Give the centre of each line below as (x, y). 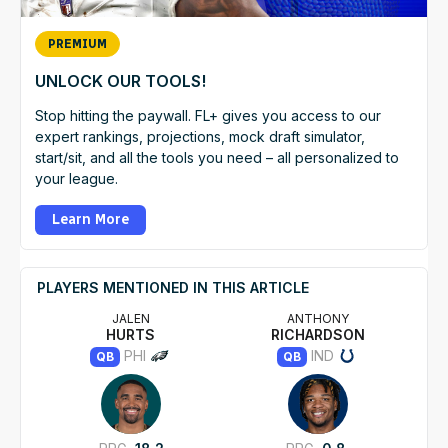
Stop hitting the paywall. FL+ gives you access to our (208, 115)
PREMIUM (77, 43)
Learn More (90, 219)
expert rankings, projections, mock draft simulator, (200, 136)
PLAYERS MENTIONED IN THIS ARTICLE (173, 288)
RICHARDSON (317, 335)
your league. (76, 178)
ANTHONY (321, 319)
